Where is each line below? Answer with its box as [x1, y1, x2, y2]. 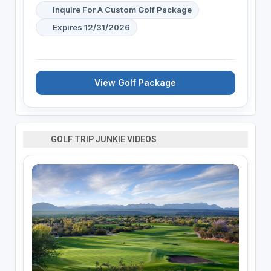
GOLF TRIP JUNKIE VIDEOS [45, 134, 157, 144]
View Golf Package [94, 77, 177, 88]
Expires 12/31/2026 [52, 22, 130, 32]
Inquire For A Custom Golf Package [52, 4, 192, 15]
